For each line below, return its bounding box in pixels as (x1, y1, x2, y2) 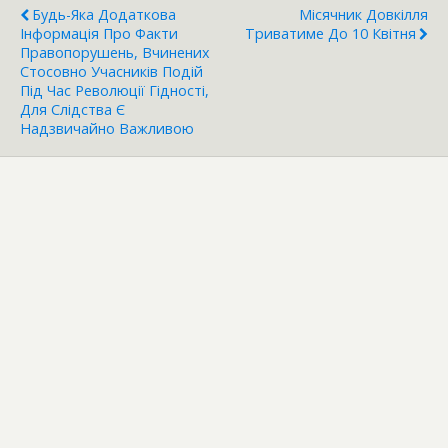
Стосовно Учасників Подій (20, 61, 203, 81)
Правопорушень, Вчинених (20, 42, 210, 62)
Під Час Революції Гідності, (20, 80, 209, 100)
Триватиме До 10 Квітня (245, 23, 416, 43)
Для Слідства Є (20, 99, 125, 119)
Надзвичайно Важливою (20, 118, 194, 138)
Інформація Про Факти (20, 23, 178, 43)
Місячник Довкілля (299, 4, 428, 24)
